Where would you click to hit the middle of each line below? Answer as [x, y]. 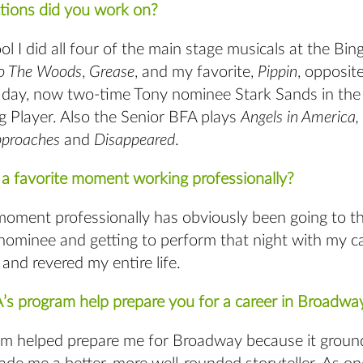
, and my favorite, [196, 73]
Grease [112, 73]
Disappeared [135, 141]
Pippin [278, 73]
